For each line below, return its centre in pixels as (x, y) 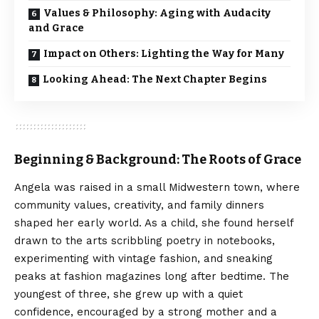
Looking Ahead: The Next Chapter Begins (155, 79)
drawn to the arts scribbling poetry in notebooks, (145, 241)
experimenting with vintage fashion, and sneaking (143, 259)
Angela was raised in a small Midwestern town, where (157, 188)
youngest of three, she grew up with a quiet (129, 294)
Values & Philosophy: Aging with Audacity (157, 13)
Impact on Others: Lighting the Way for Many (164, 54)
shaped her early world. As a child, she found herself (154, 223)
